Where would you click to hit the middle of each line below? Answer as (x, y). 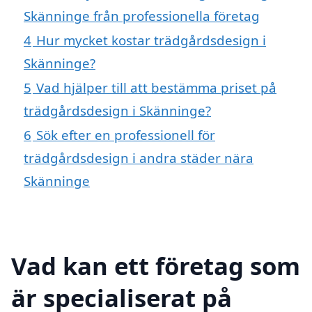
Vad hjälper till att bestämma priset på (156, 88)
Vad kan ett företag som (156, 265)
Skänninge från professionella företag (142, 16)
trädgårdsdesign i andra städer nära (139, 158)
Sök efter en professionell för (126, 135)
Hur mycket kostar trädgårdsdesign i (151, 40)
